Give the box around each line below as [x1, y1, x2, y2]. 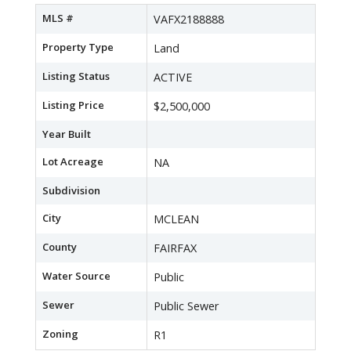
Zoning [42, 327, 78, 342]
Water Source [42, 269, 110, 284]
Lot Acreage [42, 154, 103, 169]
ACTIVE [154, 70, 192, 85]
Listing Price [42, 98, 104, 113]
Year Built [42, 127, 91, 142]
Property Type [42, 40, 114, 55]
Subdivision [42, 183, 100, 198]
